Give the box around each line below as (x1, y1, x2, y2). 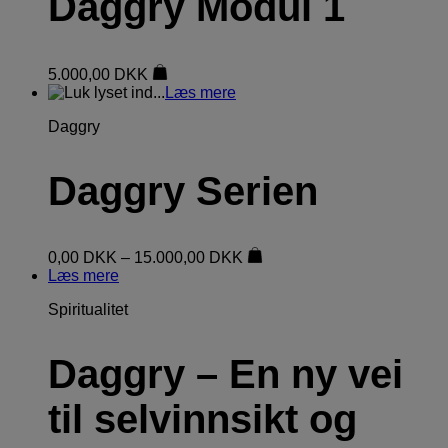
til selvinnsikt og (48, 397, 357, 442)
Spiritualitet (48, 300, 128, 318)
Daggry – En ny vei (48, 352, 403, 397)
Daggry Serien (48, 168, 318, 213)
